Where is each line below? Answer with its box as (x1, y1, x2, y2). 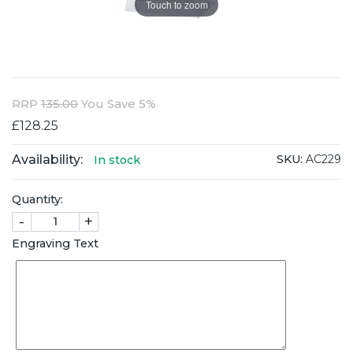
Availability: (12, 151, 83, 167)
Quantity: (12, 191, 63, 206)
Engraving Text (12, 236, 98, 251)
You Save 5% (78, 95, 156, 111)
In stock (94, 152, 140, 167)
